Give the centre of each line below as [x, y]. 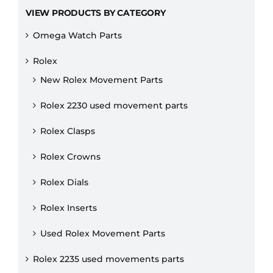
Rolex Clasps [68, 131]
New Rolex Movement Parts [101, 80]
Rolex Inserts [69, 208]
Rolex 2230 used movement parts [114, 106]
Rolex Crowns [70, 157]
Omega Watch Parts [77, 36]
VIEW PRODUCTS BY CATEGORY [96, 13]
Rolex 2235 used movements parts [108, 259]
